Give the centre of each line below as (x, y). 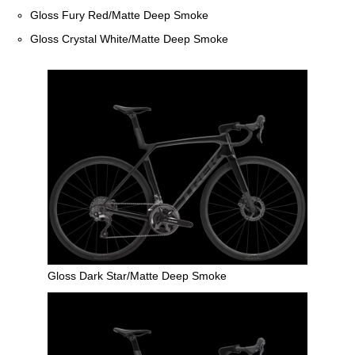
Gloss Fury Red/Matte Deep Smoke (120, 15)
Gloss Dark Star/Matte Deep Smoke (137, 275)
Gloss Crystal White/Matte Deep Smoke (130, 38)
